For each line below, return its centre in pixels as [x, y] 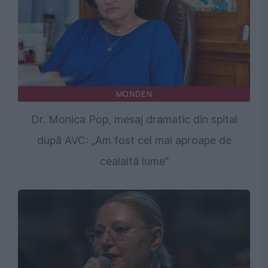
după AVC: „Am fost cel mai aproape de [134, 141]
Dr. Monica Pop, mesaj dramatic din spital [134, 120]
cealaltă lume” [134, 162]
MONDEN [134, 94]
